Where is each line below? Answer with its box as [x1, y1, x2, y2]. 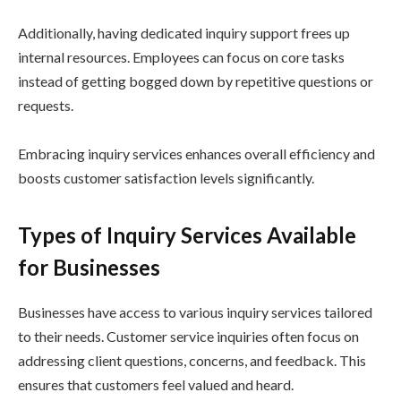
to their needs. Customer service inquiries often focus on [18, 327, 359, 345]
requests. [18, 97, 73, 115]
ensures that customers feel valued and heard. [18, 375, 294, 393]
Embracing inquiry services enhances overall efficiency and [18, 145, 375, 163]
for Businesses [18, 253, 160, 280]
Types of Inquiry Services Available [18, 221, 356, 248]
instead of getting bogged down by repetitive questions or [18, 73, 373, 90]
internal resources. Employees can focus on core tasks [18, 48, 345, 66]
